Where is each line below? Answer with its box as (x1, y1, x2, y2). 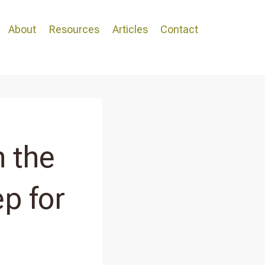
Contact (160, 22, 199, 35)
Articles (112, 22, 148, 35)
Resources (49, 22, 100, 35)
